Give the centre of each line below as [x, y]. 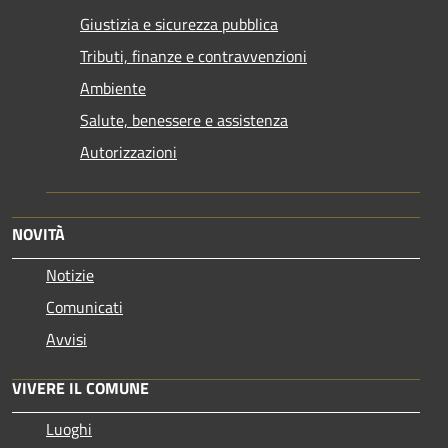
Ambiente [113, 87]
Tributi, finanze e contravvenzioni [193, 55]
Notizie [70, 274]
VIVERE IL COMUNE [80, 387]
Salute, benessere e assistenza [184, 119]
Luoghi [69, 428]
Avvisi [66, 338]
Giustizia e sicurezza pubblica [179, 23]
